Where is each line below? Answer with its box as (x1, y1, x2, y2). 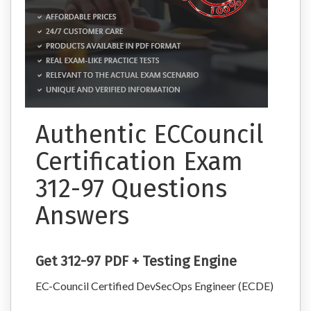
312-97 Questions (35, 174, 227, 204)
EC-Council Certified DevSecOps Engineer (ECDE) (35, 279, 274, 292)
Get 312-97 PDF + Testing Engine (35, 253, 237, 269)
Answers (35, 201, 129, 231)
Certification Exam (35, 146, 243, 177)
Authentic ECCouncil (35, 119, 264, 150)
